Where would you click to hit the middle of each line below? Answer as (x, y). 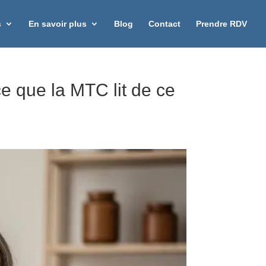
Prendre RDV (221, 24)
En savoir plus (58, 24)
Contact (164, 24)
